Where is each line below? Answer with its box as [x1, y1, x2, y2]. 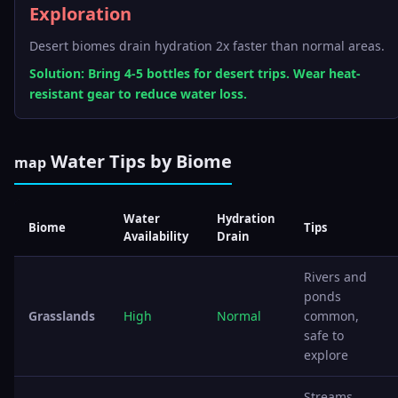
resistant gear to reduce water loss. [29, 85, 247, 102]
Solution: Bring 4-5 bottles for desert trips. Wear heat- [29, 65, 361, 82]
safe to [304, 327, 344, 344]
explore [304, 346, 348, 363]
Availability [123, 228, 188, 244]
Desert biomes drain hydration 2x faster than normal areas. [29, 37, 385, 54]
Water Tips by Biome [46, 149, 232, 173]
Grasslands [28, 307, 95, 324]
